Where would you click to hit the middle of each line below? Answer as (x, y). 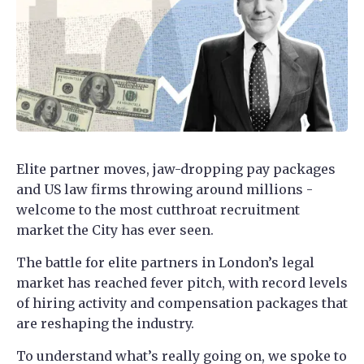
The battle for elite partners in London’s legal (165, 262)
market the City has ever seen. (115, 230)
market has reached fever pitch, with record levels (182, 282)
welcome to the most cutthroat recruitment (158, 209)
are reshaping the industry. (105, 323)
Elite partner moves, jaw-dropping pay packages (176, 169)
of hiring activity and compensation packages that (182, 303)
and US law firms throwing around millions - (165, 189)
